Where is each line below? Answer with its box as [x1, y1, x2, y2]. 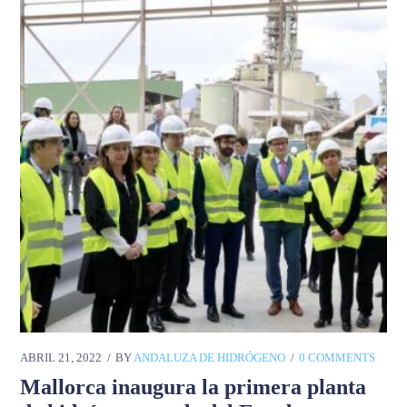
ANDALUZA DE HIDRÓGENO [134, 351, 286, 365]
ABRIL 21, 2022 [20, 351, 103, 365]
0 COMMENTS [299, 351, 376, 365]
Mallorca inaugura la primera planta [20, 375, 367, 400]
